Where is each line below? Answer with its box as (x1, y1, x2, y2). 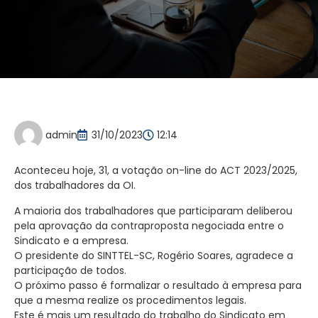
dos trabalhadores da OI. (14, 178, 136, 193)
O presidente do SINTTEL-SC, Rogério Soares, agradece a (14, 248, 293, 263)
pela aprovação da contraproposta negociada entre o (14, 218, 284, 233)
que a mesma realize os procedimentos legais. (14, 292, 246, 307)
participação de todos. (14, 263, 126, 278)
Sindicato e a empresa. (14, 233, 128, 248)
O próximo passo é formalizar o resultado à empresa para (14, 278, 302, 292)
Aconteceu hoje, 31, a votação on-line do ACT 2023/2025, (14, 163, 297, 178)
